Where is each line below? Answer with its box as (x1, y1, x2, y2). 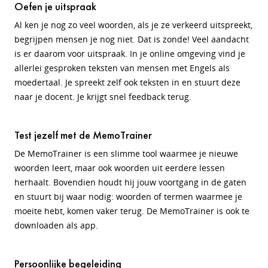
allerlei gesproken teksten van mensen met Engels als (14, 62, 230, 74)
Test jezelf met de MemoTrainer (14, 128, 152, 142)
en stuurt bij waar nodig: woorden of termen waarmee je (14, 191, 242, 202)
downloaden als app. (14, 220, 98, 231)
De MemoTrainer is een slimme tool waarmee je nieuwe (14, 148, 238, 159)
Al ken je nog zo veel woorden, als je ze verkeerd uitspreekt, (14, 19, 252, 31)
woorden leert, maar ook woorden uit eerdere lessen (14, 162, 225, 173)
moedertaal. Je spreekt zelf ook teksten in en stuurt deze (14, 77, 240, 88)
